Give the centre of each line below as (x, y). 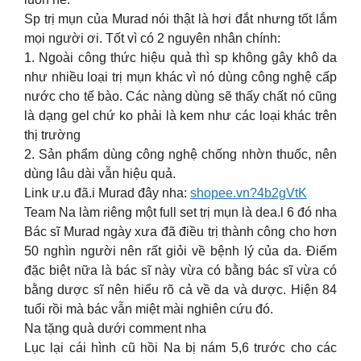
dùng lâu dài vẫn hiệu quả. (100, 174)
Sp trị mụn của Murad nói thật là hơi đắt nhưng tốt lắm (180, 19)
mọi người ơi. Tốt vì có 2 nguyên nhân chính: (152, 38)
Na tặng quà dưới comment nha (115, 328)
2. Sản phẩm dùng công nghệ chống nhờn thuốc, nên (180, 154)
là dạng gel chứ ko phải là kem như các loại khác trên (180, 116)
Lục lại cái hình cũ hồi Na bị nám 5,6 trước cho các (180, 348)
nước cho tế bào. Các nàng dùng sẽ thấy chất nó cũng (180, 96)
